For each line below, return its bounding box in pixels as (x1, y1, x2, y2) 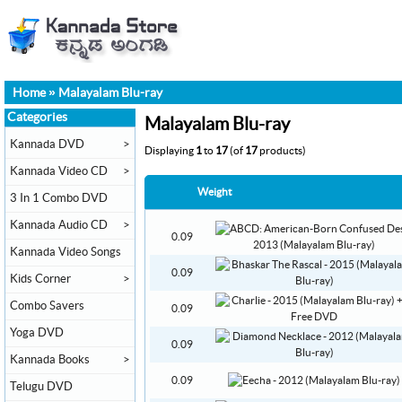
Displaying (144, 145, 196, 157)
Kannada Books (10, 354, 90, 366)
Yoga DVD (10, 327, 64, 339)
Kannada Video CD (10, 165, 108, 178)
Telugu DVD (10, 380, 73, 393)
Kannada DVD (10, 138, 84, 151)
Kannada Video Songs (10, 246, 121, 258)
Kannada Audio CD (10, 219, 108, 232)
